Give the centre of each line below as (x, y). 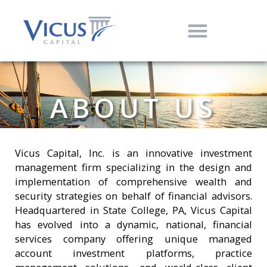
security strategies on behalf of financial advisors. (133, 195)
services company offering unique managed (133, 238)
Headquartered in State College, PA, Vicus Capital (133, 210)
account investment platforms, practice (133, 253)
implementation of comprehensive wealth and (133, 181)
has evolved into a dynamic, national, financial (133, 224)
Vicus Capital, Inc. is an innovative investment (133, 153)
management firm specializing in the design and (133, 167)
